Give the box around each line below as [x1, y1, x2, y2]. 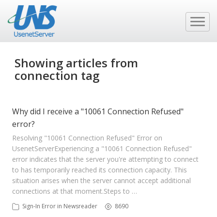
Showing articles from [15, 55, 138, 71]
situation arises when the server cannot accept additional [12, 176, 191, 185]
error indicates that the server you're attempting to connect [12, 155, 199, 164]
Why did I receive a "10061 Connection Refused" [12, 106, 184, 117]
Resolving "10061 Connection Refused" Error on [12, 133, 162, 142]
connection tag [15, 67, 99, 83]
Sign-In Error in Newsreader [22, 202, 97, 210]
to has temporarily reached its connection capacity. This [12, 165, 187, 174]
